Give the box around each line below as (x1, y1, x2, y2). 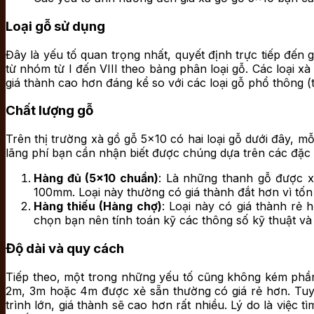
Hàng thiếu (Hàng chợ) (34, 199, 162, 214)
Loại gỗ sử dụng (6, 18, 105, 34)
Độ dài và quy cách (6, 240, 124, 257)
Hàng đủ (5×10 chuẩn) (34, 171, 158, 186)
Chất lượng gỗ (6, 102, 93, 119)
